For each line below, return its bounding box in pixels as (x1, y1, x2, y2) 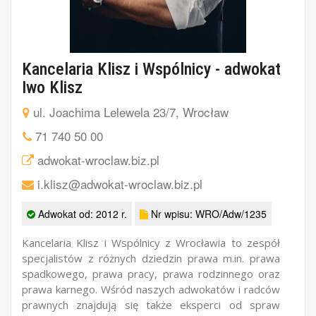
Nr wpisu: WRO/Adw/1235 (148, 206, 267, 221)
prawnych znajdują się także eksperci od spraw (22, 297, 280, 312)
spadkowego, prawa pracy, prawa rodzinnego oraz (22, 266, 280, 281)
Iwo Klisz (22, 77, 83, 97)
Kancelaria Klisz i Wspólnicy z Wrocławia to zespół (22, 235, 280, 250)
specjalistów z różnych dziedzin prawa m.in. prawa (22, 250, 280, 265)
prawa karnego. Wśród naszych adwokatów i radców (22, 281, 280, 296)
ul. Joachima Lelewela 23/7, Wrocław (30, 102, 229, 121)
